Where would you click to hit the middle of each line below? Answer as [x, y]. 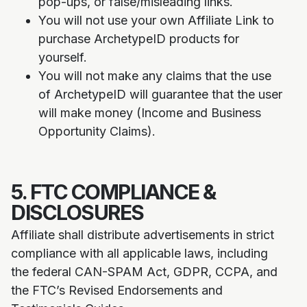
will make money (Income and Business [150, 113]
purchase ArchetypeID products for [139, 39]
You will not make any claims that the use [155, 76]
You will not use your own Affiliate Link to [156, 20]
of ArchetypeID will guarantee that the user [160, 94]
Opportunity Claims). [97, 131]
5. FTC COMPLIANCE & [113, 192]
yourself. [63, 57]
